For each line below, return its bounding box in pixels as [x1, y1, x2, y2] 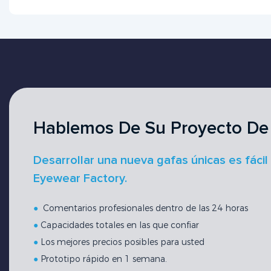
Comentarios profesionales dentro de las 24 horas [41, 203, 249, 214]
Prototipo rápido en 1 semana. [41, 253, 168, 265]
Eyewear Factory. [33, 172, 128, 185]
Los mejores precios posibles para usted [41, 237, 205, 248]
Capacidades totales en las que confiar [41, 220, 200, 231]
